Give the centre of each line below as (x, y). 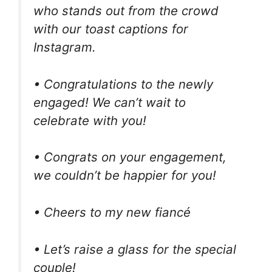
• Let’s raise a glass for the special (135, 249)
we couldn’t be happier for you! (125, 175)
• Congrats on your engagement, (130, 157)
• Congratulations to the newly (123, 84)
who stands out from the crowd (126, 11)
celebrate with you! (90, 120)
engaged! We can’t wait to (110, 102)
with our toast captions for (111, 29)
